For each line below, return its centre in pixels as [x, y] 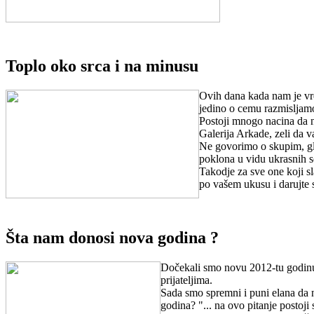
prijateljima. [186, 280]
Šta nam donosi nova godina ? [112, 237]
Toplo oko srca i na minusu [102, 66]
